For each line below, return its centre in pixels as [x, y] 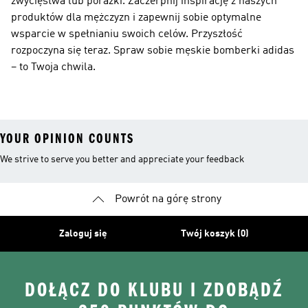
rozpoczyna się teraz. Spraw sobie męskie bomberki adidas [153, 51]
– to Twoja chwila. [53, 67]
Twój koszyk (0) [215, 234]
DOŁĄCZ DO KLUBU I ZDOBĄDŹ [154, 290]
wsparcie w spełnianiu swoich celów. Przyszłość [127, 34]
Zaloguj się [83, 234]
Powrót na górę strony [168, 199]
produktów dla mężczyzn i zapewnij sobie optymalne [136, 18]
